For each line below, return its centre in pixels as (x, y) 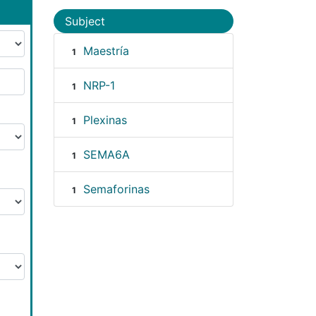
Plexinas (105, 120)
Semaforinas (116, 189)
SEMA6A (106, 154)
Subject (85, 21)
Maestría (106, 50)
